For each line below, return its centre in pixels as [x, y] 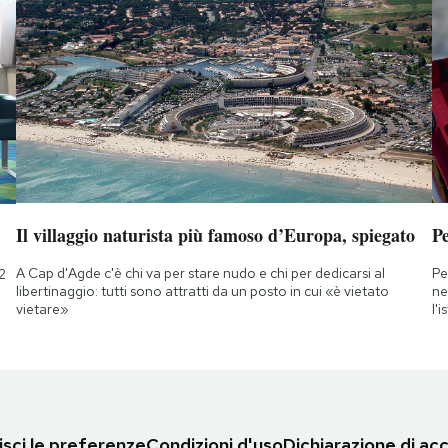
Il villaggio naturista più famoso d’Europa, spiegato [215, 234]
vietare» [42, 308]
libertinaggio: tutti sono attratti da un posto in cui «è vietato [202, 290]
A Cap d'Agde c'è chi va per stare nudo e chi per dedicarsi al [200, 272]
